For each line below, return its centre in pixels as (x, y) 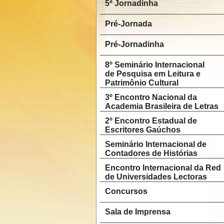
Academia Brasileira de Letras (162, 106)
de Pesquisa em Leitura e (153, 74)
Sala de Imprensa (138, 212)
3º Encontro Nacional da (151, 97)
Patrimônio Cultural (142, 83)
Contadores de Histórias (151, 153)
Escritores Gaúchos (143, 130)
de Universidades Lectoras (156, 177)
